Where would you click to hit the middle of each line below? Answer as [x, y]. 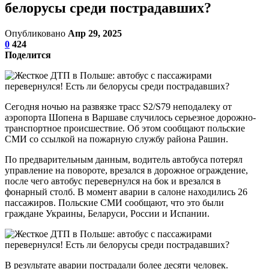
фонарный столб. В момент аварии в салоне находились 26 [126, 192]
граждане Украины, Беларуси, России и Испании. [107, 213]
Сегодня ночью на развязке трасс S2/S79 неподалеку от [118, 106]
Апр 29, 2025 [95, 33]
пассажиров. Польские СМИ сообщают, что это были [114, 202]
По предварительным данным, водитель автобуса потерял [124, 159]
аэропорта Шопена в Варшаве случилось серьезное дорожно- [130, 117]
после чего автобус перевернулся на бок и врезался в [113, 181]
